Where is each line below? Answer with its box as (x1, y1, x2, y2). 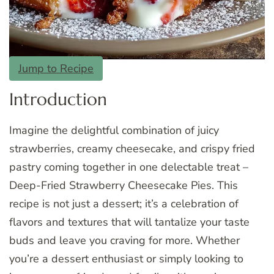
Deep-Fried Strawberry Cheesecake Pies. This (9, 177, 238, 193)
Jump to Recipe (18, 61, 94, 76)
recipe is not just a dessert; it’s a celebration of (9, 196, 239, 211)
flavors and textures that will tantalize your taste (9, 214, 250, 229)
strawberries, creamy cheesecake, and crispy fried (9, 141, 255, 156)
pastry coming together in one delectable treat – (9, 159, 248, 174)
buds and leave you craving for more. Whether (9, 232, 240, 248)
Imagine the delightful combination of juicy (9, 122, 219, 138)
